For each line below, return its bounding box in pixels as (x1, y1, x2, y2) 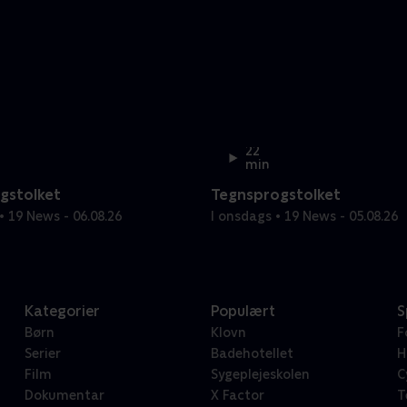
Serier (24, 346, 61, 362)
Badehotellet (210, 346, 293, 362)
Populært (210, 303, 275, 321)
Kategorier (24, 303, 100, 321)
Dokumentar (24, 388, 104, 403)
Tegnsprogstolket (211, 186, 341, 204)
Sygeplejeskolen (210, 367, 310, 382)
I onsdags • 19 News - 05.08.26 (211, 209, 398, 224)
